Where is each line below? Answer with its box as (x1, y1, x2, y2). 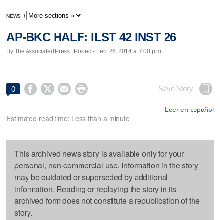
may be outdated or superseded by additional (14, 171, 168, 183)
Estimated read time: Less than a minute (6, 113, 130, 123)
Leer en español (165, 105, 214, 113)
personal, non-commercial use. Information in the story (14, 159, 198, 171)
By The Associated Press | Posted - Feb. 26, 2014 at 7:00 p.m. (6, 47, 163, 55)
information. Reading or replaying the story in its (14, 183, 177, 194)
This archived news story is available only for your (14, 147, 184, 159)
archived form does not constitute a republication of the (14, 194, 200, 206)
